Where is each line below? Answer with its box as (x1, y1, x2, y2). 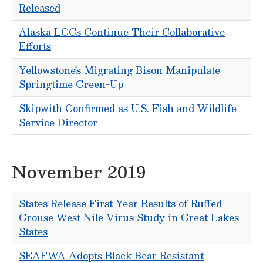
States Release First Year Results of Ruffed (19, 195, 222, 211)
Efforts (19, 38, 51, 54)
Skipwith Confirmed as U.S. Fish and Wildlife (19, 100, 237, 116)
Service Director (19, 114, 97, 130)
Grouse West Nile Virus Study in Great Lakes (19, 210, 239, 225)
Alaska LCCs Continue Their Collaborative (19, 24, 225, 40)
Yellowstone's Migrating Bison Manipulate (19, 62, 220, 78)
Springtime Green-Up (19, 76, 123, 92)
